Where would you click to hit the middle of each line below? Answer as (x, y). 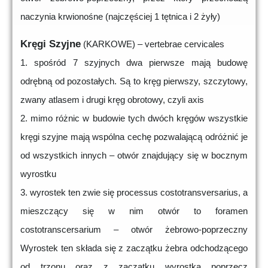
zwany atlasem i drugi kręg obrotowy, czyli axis (112, 100)
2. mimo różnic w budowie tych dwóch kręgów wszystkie (134, 118)
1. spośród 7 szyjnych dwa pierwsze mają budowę (134, 63)
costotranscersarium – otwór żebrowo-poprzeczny (134, 230)
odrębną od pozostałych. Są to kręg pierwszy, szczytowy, (134, 81)
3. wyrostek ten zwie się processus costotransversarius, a (134, 193)
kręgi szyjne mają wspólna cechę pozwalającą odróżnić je (134, 137)
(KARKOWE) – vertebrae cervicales (153, 44)
